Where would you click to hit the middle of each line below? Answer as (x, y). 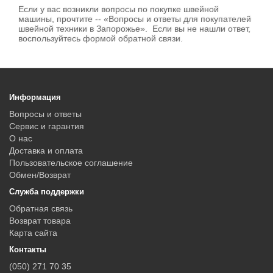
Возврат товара (40, 221)
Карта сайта (33, 233)
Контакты (28, 250)
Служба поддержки (47, 192)
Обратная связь (41, 208)
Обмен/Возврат (40, 175)
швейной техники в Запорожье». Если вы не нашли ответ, (134, 29)
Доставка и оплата (46, 151)
